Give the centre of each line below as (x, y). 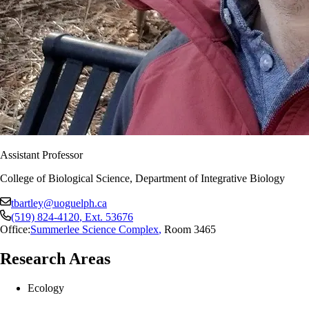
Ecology (46, 288)
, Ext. (92, 217)
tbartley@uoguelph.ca (59, 203)
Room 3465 (189, 229)
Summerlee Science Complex (94, 229)
